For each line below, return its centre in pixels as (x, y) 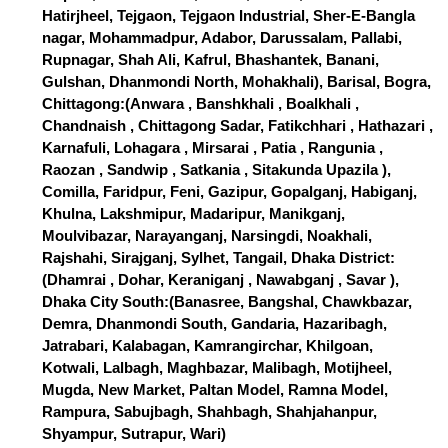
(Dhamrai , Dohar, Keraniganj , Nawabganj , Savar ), (220, 280)
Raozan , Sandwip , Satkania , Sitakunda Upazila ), (216, 170)
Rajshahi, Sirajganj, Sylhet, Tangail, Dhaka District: (218, 258)
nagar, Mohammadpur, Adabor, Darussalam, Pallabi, (222, 38)
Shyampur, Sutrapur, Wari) (134, 434)
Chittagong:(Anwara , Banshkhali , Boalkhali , (200, 104)
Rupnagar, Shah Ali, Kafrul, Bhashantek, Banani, (210, 60)
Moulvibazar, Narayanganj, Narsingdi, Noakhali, (207, 236)
